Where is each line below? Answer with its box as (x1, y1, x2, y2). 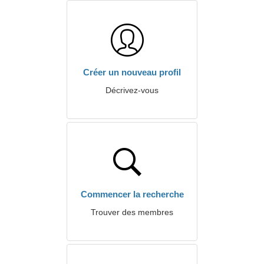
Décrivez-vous (105, 85, 159, 95)
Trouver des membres (91, 207, 173, 217)
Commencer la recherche (80, 189, 184, 199)
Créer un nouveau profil (83, 67, 181, 77)
